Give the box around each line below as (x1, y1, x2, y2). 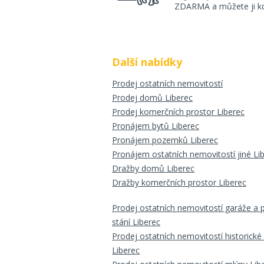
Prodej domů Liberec (112, 92, 193, 103)
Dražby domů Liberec (112, 163, 194, 174)
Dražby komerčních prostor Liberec (112, 177, 246, 188)
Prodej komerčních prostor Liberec (112, 106, 245, 117)
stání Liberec (112, 216, 160, 227)
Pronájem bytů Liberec (112, 120, 199, 131)
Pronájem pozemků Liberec (112, 134, 218, 146)
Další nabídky (112, 55, 182, 69)
